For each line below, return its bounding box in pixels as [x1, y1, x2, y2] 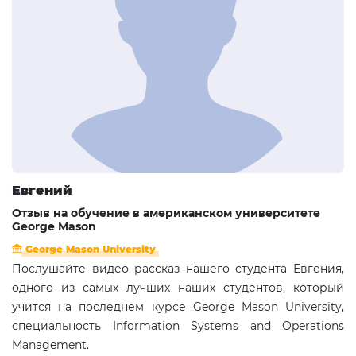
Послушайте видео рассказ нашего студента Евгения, [12, 261, 344, 276]
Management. [12, 337, 89, 352]
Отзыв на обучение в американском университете [12, 205, 320, 220]
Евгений [12, 182, 72, 198]
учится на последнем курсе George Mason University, [12, 299, 344, 314]
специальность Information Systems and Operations [12, 318, 344, 333]
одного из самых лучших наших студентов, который [12, 280, 344, 295]
